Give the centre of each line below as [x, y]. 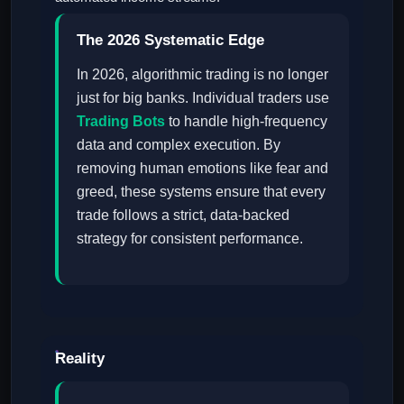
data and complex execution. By [179, 145]
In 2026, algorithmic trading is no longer [202, 74]
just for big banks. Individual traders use [203, 98]
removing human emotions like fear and [202, 168]
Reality [80, 358]
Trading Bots [121, 121]
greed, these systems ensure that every [201, 192]
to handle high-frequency [246, 121]
